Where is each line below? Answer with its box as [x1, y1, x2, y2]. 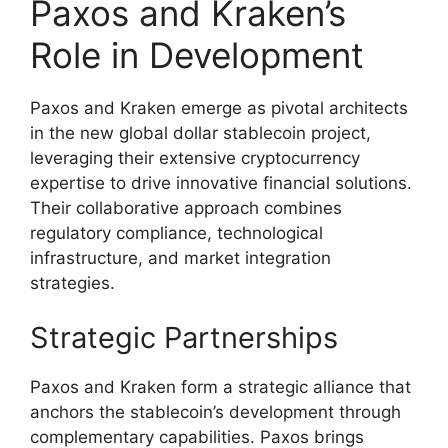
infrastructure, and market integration [30, 247, 331, 268]
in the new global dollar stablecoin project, [30, 122, 371, 143]
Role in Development [30, 33, 364, 76]
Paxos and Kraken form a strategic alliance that [30, 377, 411, 398]
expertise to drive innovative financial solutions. [30, 172, 412, 193]
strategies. [30, 272, 115, 293]
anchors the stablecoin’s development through [30, 402, 401, 423]
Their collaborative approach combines [30, 197, 342, 218]
